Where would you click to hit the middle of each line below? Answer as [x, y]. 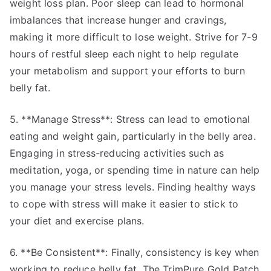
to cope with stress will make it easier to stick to [124, 204]
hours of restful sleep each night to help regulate [124, 54]
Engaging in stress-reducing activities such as [117, 153]
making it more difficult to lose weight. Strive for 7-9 [134, 37]
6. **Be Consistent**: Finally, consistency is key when [135, 252]
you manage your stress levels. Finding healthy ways [133, 187]
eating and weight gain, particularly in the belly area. [133, 136]
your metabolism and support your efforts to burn [127, 71]
